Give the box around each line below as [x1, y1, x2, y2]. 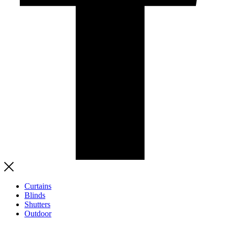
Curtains [24, 181, 51, 190]
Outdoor [24, 209, 51, 218]
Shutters [24, 199, 50, 209]
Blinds [24, 190, 45, 199]
